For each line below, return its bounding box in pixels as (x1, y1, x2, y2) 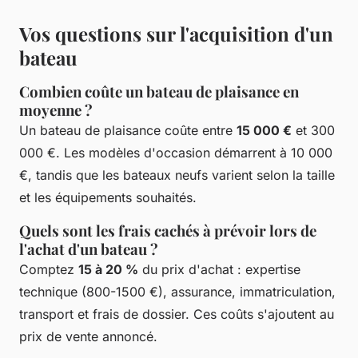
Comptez (19, 261, 78, 278)
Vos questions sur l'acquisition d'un (19, 21, 333, 47)
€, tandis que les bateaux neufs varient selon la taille (19, 167, 335, 184)
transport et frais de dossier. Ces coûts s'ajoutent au (19, 306, 334, 323)
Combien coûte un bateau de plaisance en (19, 82, 299, 102)
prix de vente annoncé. (19, 328, 157, 345)
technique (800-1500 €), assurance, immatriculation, (19, 284, 336, 300)
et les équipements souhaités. (19, 189, 197, 206)
